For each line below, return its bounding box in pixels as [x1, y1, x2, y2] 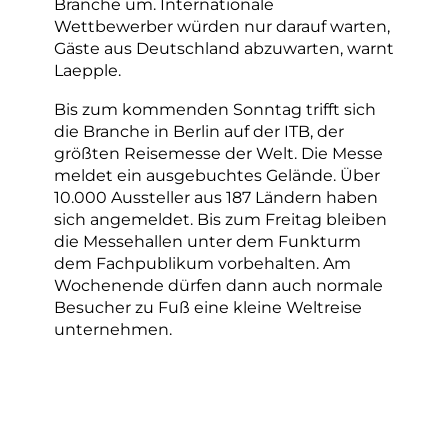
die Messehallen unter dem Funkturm [54, 230, 361, 251]
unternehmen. [54, 318, 172, 339]
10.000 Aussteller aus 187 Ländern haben [54, 186, 378, 207]
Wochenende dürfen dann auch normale [54, 274, 383, 295]
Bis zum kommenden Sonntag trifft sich [54, 98, 376, 119]
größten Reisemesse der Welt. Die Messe [54, 142, 383, 163]
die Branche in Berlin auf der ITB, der [54, 120, 344, 141]
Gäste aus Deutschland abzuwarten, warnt [54, 38, 394, 59]
